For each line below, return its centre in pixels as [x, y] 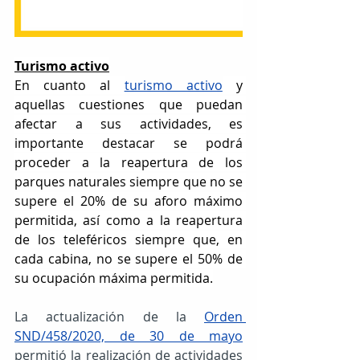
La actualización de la [109, 316]
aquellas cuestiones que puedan [129, 104]
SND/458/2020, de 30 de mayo [129, 335]
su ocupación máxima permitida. [114, 278]
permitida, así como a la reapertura [129, 220]
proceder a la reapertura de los [129, 162]
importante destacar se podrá [129, 143]
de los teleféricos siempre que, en [129, 239]
